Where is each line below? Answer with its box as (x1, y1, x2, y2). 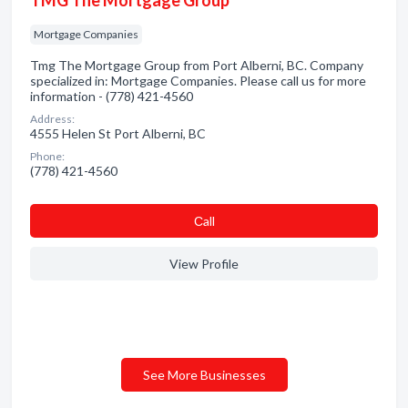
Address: (30, 112, 75, 126)
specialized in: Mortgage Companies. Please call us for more (30, 73, 366, 88)
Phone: (30, 149, 65, 163)
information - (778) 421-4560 (30, 88, 193, 104)
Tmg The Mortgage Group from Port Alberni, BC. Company (30, 57, 363, 73)
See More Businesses (142, 367, 266, 382)
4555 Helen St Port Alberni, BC (30, 126, 206, 141)
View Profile (169, 256, 239, 271)
